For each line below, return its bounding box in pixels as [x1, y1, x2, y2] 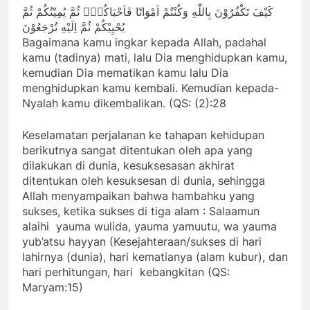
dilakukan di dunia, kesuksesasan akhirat [22, 158, 235, 173]
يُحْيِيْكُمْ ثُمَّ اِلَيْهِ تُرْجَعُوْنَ [22, 20, 125, 35]
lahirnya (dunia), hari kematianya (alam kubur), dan [22, 250, 288, 264]
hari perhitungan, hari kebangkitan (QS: [22, 265, 230, 280]
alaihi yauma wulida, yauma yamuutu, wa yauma [22, 219, 277, 234]
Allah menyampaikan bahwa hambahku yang [22, 189, 255, 203]
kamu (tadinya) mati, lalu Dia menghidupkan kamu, [22, 51, 287, 65]
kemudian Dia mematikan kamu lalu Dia [22, 66, 228, 80]
